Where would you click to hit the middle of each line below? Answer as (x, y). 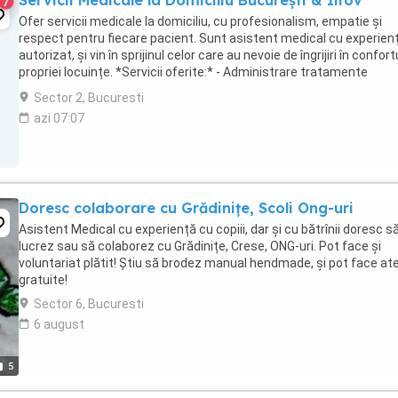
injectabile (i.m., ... (68, 89)
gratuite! (43, 280)
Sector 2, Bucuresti (89, 98)
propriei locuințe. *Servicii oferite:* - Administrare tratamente (193, 72)
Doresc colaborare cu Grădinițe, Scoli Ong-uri (186, 208)
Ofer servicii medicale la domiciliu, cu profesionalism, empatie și (200, 21)
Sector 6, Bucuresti (89, 304)
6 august (59, 324)
